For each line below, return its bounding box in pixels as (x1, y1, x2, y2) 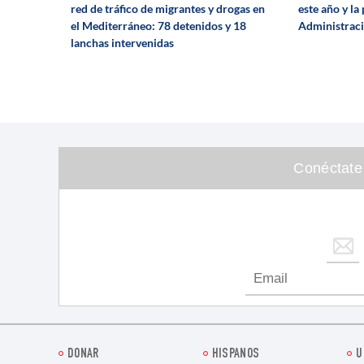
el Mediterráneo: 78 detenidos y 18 (71, 18, 246, 32)
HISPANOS (211, 348, 260, 362)
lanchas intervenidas (71, 35, 174, 50)
